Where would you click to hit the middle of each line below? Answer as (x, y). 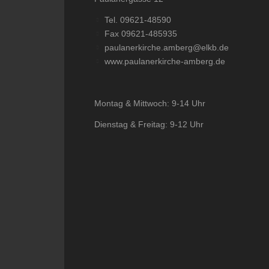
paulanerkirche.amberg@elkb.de (167, 48)
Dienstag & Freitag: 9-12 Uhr (149, 124)
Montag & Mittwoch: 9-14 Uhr (150, 104)
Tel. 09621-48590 (138, 20)
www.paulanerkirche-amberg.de (165, 62)
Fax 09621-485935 (141, 34)
